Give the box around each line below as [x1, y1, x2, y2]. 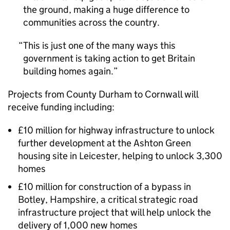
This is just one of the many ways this [23, 40, 176, 51]
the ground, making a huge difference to [23, 4, 189, 15]
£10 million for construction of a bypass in [18, 181, 191, 193]
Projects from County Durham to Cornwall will [8, 88, 198, 100]
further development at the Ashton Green [18, 137, 191, 149]
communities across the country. [23, 16, 160, 28]
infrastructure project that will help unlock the [18, 206, 211, 218]
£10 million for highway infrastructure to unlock [18, 124, 215, 136]
